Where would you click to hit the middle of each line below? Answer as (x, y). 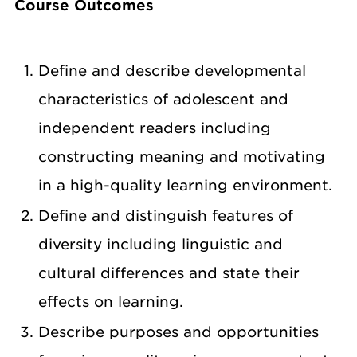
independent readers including (155, 128)
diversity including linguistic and (161, 244)
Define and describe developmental (172, 71)
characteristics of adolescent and (163, 99)
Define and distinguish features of (166, 216)
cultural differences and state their (169, 273)
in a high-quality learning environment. (185, 185)
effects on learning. (111, 302)
